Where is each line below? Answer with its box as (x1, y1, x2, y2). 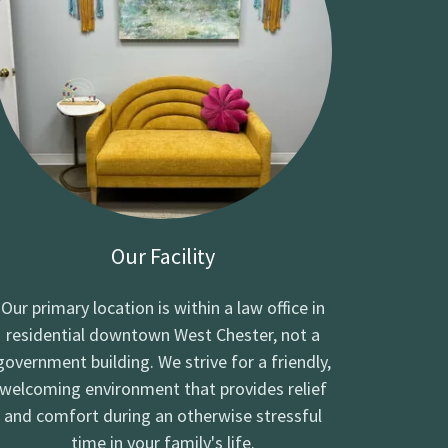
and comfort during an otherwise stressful (3, 403, 322, 427)
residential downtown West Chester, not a (5, 322, 320, 346)
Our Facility (110, 241, 215, 270)
